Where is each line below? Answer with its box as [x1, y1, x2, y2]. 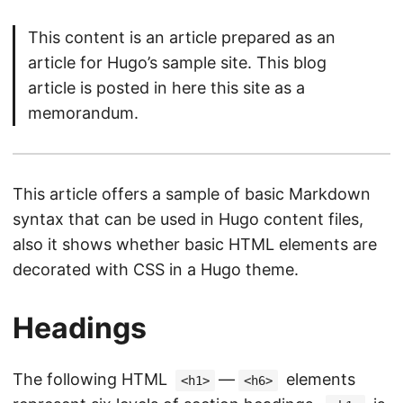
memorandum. [28, 103, 139, 123]
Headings [13, 310, 147, 346]
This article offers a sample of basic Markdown [13, 184, 371, 204]
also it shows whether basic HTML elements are [13, 235, 377, 255]
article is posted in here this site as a [28, 78, 305, 98]
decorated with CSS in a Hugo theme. [13, 260, 299, 280]
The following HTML [13, 370, 172, 390]
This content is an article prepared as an [28, 28, 336, 48]
